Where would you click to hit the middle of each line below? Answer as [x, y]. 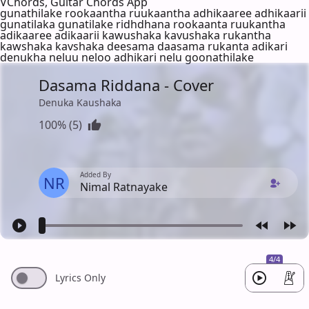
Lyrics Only [80, 277]
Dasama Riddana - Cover [126, 84]
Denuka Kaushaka [80, 102]
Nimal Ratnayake [124, 187]
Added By [96, 174]
